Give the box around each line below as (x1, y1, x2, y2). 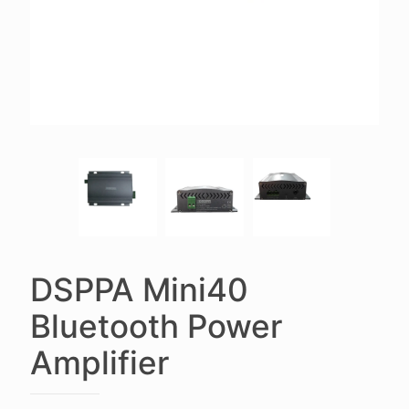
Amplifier (30, 342, 169, 382)
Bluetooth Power (30, 306, 282, 345)
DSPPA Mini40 (30, 269, 248, 309)
